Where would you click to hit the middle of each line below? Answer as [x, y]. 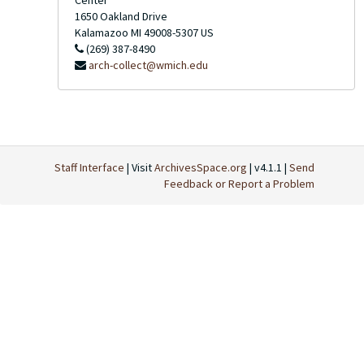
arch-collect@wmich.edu [148, 65]
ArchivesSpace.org [201, 167]
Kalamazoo [102, 32]
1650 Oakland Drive [121, 16]
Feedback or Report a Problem [239, 184]
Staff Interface [89, 167]
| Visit [139, 167]
